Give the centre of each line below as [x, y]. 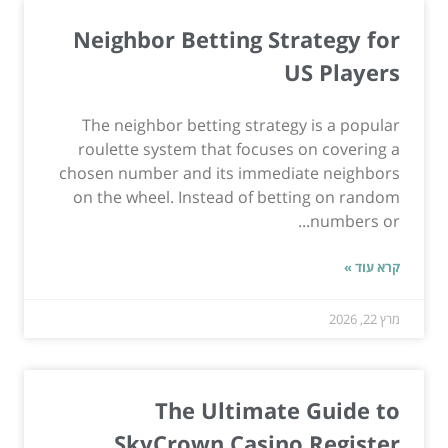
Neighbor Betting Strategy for [236, 39]
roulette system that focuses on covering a [239, 149]
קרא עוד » [372, 267]
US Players [342, 72]
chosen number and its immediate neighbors [229, 173]
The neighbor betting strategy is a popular [241, 125]
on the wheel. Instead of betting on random [236, 197]
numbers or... [355, 221]
